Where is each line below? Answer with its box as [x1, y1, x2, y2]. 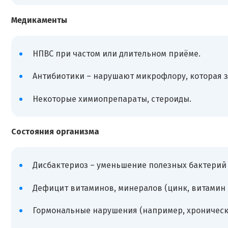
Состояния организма [11, 127, 99, 137]
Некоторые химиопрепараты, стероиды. [32, 94, 191, 104]
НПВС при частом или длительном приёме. [32, 48, 201, 59]
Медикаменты [11, 15, 67, 25]
